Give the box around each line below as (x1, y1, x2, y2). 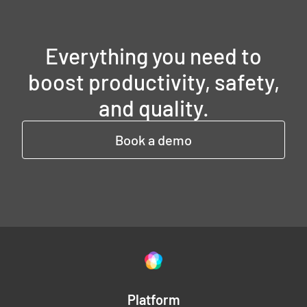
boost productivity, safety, (27, 69, 280, 95)
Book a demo (115, 132, 192, 148)
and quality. (98, 95, 209, 121)
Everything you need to (45, 42, 262, 69)
